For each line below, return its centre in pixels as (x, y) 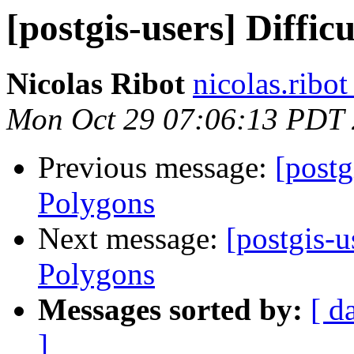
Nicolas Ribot (96, 84)
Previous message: (156, 168)
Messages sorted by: (170, 310)
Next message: (132, 239)
